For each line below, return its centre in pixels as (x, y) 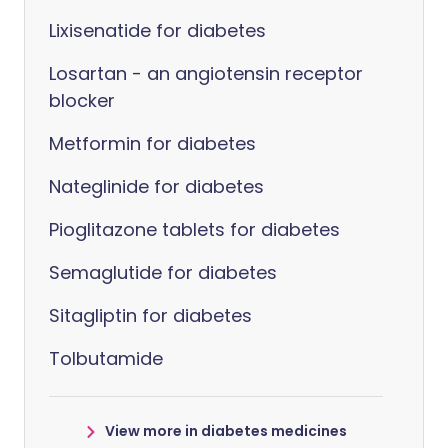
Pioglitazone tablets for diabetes (194, 229)
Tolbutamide (106, 358)
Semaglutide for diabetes (163, 272)
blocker (82, 100)
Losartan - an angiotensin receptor (206, 73)
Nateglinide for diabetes (156, 186)
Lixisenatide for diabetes (157, 30)
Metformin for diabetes (152, 143)
